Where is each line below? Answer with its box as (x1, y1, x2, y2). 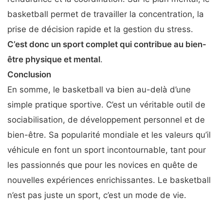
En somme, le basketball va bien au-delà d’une (7, 84, 191, 94)
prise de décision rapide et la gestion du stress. (7, 24, 193, 34)
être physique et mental (7, 54, 100, 64)
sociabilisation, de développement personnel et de (7, 114, 205, 125)
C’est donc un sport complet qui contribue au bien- (7, 39, 206, 49)
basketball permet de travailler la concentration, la (7, 9, 204, 19)
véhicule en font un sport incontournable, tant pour (7, 145, 206, 155)
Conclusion (7, 69, 51, 79)
